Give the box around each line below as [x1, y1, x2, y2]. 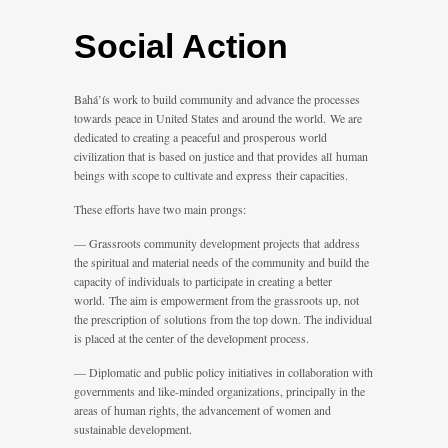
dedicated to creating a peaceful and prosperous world [74, 129, 327, 145]
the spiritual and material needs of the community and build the [74, 254, 369, 270]
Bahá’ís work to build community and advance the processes [74, 91, 360, 107]
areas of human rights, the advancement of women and [74, 402, 331, 418]
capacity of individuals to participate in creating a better [74, 273, 332, 289]
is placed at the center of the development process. [74, 330, 309, 346]
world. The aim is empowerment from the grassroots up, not [74, 292, 359, 308]
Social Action [74, 27, 288, 65]
